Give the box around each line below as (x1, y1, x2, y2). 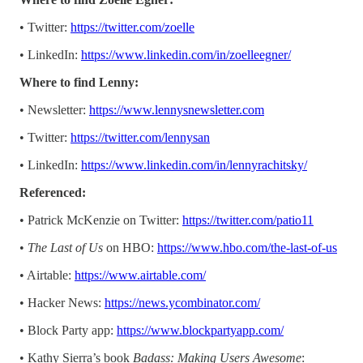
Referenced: (19, 185, 86, 199)
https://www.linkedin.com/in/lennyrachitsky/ (81, 157, 307, 172)
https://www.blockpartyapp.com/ (117, 322, 284, 337)
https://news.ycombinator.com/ (105, 295, 260, 310)
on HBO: (103, 240, 157, 254)
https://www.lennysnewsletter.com (89, 102, 264, 117)
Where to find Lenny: (19, 75, 139, 89)
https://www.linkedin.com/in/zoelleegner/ (81, 47, 291, 62)
